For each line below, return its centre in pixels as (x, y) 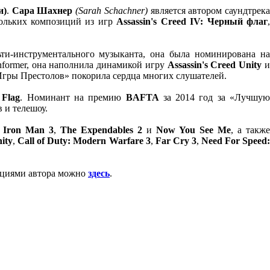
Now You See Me (194, 130)
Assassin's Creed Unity (215, 65)
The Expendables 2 (102, 130)
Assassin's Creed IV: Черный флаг (192, 21)
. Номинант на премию (73, 97)
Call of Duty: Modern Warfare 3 (84, 141)
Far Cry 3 (174, 141)
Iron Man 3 (29, 130)
